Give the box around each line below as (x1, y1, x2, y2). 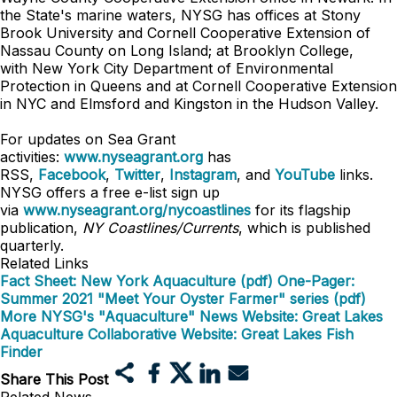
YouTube (275, 166, 339, 183)
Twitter (114, 166, 160, 183)
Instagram (169, 166, 237, 183)
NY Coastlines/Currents (82, 219, 238, 237)
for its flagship (251, 201, 351, 219)
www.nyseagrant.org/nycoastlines (23, 201, 251, 219)
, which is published (238, 219, 370, 237)
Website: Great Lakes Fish (181, 325, 354, 343)
